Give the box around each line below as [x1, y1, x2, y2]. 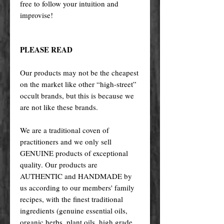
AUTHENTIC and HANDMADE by [20, 170, 132, 181]
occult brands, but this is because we [20, 90, 134, 100]
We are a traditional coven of [20, 124, 109, 135]
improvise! [20, 9, 53, 20]
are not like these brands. [20, 101, 98, 112]
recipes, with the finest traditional [20, 193, 123, 204]
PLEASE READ [20, 43, 72, 55]
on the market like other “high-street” [20, 78, 136, 89]
